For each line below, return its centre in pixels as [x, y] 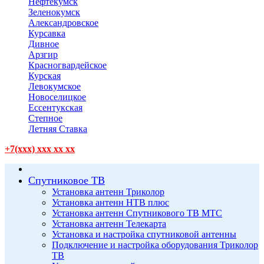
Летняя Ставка [58, 128]
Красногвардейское [67, 65]
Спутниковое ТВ [67, 180]
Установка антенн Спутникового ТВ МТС [137, 213]
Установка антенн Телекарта [109, 223]
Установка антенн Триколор [108, 192]
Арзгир [43, 54]
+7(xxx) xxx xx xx [40, 148]
